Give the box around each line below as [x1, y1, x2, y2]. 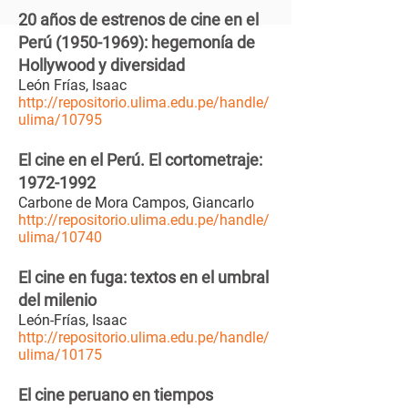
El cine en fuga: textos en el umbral [18, 268, 269, 287]
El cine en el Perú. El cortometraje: [18, 150, 262, 169]
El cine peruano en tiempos [18, 385, 213, 404]
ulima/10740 [18, 229, 102, 246]
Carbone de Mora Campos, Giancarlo [18, 194, 258, 211]
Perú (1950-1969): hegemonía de [18, 33, 255, 52]
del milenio [18, 291, 97, 310]
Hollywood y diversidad [18, 56, 185, 75]
